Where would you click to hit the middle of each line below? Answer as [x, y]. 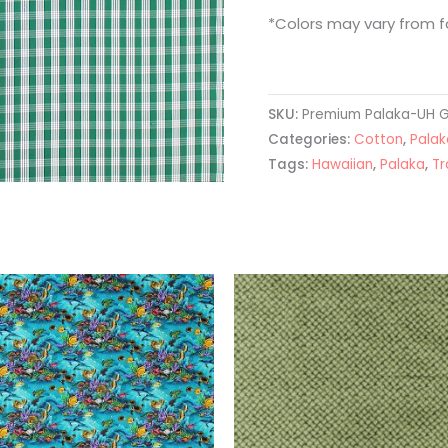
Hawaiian [343, 164]
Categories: [311, 139]
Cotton [379, 139]
